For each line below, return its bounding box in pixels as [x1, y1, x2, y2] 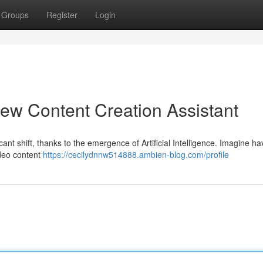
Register [46, 9, 77, 21]
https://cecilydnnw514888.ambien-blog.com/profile [43, 149, 229, 160]
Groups [1, 9, 29, 21]
